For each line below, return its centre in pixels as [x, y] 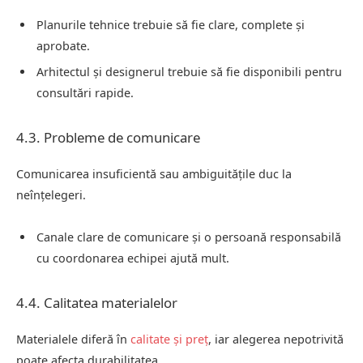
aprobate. [63, 45]
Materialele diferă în [73, 339]
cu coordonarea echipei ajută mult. [133, 258]
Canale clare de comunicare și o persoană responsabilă [189, 237]
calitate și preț [169, 339]
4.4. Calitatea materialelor [97, 302]
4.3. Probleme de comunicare [108, 138]
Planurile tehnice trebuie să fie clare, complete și [171, 24]
